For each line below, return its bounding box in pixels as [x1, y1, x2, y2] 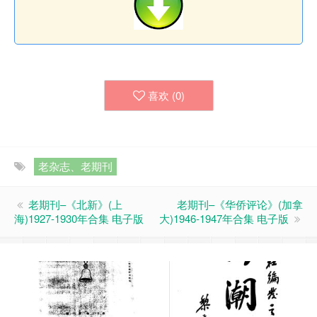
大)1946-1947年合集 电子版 [159, 210, 289, 226]
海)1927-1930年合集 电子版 [14, 210, 144, 226]
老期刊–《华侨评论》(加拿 [177, 196, 303, 212]
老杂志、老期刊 [38, 158, 113, 173]
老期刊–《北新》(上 [28, 196, 122, 212]
